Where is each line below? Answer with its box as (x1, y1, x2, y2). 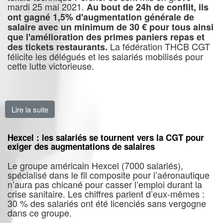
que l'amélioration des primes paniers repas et (7, 30, 205, 43)
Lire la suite (11, 104, 48, 114)
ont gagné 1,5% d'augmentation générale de (7, 10, 194, 23)
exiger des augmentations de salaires (7, 140, 155, 152)
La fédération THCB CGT (108, 40, 210, 53)
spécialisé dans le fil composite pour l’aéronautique (7, 168, 210, 181)
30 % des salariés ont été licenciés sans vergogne (7, 197, 206, 210)
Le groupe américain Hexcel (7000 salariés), (7, 159, 183, 172)
